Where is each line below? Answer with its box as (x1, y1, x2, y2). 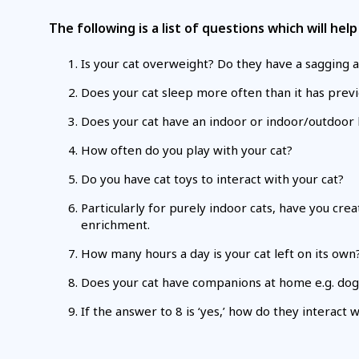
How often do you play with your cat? (80, 142, 292, 159)
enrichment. (80, 216, 150, 233)
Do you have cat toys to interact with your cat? (80, 171, 344, 188)
